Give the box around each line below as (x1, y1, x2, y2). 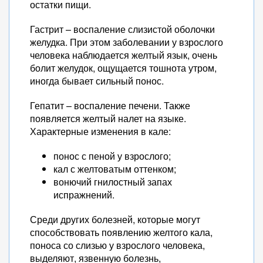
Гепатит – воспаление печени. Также (30, 99, 190, 112)
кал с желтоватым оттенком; (53, 162, 176, 176)
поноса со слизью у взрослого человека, (30, 238, 205, 252)
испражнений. (53, 188, 114, 201)
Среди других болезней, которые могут (30, 213, 200, 226)
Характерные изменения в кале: (30, 124, 171, 138)
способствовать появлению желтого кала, (30, 225, 213, 239)
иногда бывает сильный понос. (30, 74, 164, 87)
